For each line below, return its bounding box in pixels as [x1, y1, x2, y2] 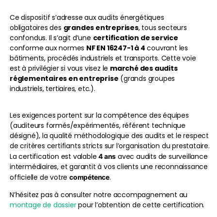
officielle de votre [10, 172, 70, 183]
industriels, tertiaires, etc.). [10, 83, 95, 93]
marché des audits [110, 63, 178, 73]
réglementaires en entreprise [10, 73, 119, 83]
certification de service [93, 32, 178, 43]
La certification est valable [10, 152, 99, 162]
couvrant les [145, 43, 188, 53]
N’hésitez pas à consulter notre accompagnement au [10, 189, 188, 200]
